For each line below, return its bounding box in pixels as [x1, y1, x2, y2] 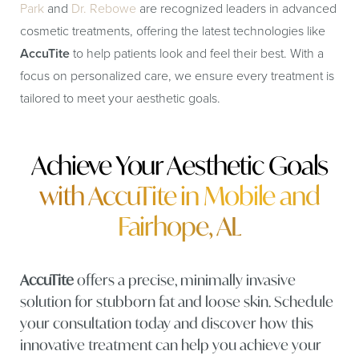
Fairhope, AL [117, 209, 242, 243]
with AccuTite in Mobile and [39, 179, 320, 212]
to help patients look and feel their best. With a [70, 44, 324, 63]
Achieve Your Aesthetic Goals [30, 148, 329, 182]
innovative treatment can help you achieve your [20, 335, 321, 354]
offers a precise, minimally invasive [74, 270, 296, 289]
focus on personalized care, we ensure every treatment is [20, 67, 334, 85]
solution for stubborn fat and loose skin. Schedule [20, 292, 333, 311]
